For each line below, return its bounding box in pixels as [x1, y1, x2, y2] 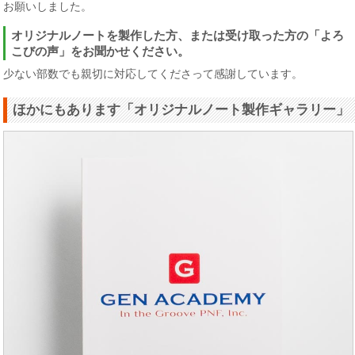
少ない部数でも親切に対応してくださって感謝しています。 [3, 67, 303, 81]
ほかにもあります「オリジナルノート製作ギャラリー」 [13, 102, 350, 118]
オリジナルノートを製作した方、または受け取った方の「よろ [11, 29, 345, 43]
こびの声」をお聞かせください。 [11, 44, 190, 59]
